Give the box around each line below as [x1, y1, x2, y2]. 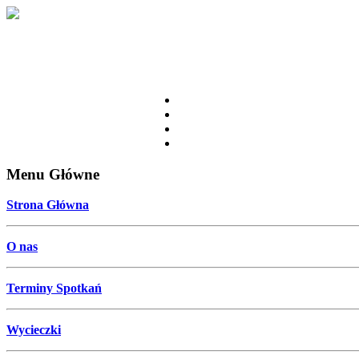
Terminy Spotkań [6, 281, 102, 296]
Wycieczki [6, 323, 61, 337]
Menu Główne [6, 165, 99, 183]
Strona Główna [6, 198, 89, 212]
